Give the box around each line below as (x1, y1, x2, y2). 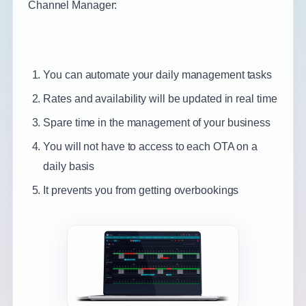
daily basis (43, 161, 95, 172)
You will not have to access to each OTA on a (43, 141, 258, 152)
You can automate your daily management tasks (43, 69, 273, 81)
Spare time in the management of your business (43, 117, 270, 128)
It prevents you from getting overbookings (43, 184, 239, 196)
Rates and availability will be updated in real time (43, 93, 277, 105)
